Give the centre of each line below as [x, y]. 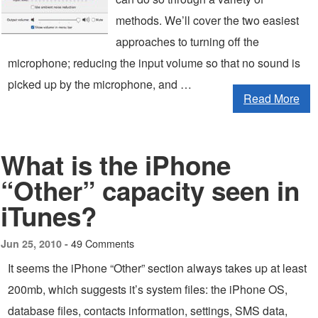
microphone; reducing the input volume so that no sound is [154, 63]
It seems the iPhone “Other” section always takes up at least [157, 268]
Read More [272, 98]
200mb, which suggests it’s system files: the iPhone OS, [148, 289]
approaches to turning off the [187, 42]
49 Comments [103, 243]
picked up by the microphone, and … [100, 84]
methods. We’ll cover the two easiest [207, 20]
